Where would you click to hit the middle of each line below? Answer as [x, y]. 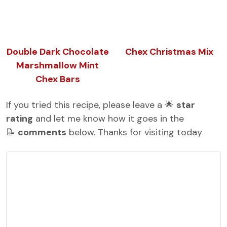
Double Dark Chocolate [58, 52]
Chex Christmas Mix [169, 52]
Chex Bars [58, 79]
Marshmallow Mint [58, 65]
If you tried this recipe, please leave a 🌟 [91, 105]
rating [20, 119]
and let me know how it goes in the [108, 119]
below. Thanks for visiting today [134, 132]
